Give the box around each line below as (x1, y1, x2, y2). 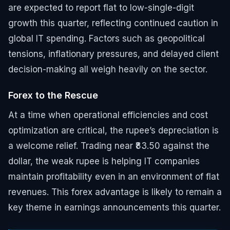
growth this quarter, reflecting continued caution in (8, 17, 218, 28)
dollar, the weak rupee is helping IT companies (8, 156, 200, 166)
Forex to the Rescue (8, 89, 98, 101)
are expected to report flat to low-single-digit (8, 2, 194, 13)
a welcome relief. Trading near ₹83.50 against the (8, 140, 209, 151)
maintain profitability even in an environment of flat (8, 171, 219, 182)
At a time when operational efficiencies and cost (8, 109, 208, 120)
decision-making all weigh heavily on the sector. (8, 64, 207, 74)
